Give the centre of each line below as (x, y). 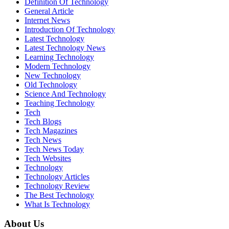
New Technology (53, 75)
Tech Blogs (43, 121)
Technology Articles (57, 176)
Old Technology (51, 84)
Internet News (47, 20)
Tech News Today (54, 149)
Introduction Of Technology (70, 29)
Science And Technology (65, 94)
